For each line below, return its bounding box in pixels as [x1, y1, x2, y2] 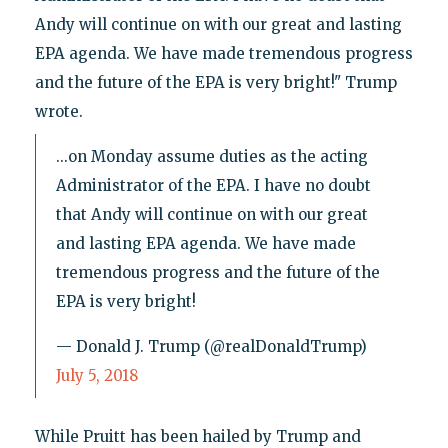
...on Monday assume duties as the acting [55, 146, 368, 166]
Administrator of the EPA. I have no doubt [55, 175, 371, 195]
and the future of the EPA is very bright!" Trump [34, 72, 397, 92]
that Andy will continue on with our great [55, 204, 368, 224]
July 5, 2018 [55, 365, 138, 385]
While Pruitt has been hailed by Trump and [34, 426, 361, 446]
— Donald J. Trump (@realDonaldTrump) [55, 336, 367, 356]
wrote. [34, 101, 83, 121]
